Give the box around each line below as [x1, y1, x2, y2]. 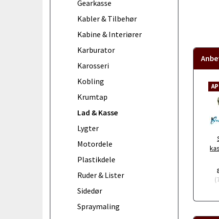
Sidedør [77, 185, 102, 196]
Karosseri [77, 60, 109, 70]
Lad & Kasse [77, 107, 118, 117]
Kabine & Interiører [77, 29, 142, 39]
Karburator [77, 44, 115, 55]
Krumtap [77, 91, 108, 102]
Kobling [77, 76, 104, 86]
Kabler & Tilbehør [77, 13, 137, 23]
